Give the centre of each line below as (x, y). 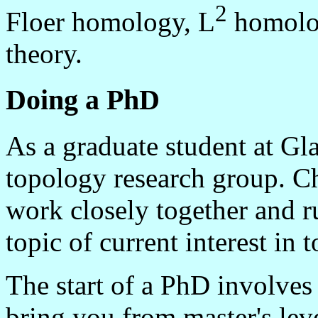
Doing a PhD (83, 100)
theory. (44, 54)
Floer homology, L (110, 22)
